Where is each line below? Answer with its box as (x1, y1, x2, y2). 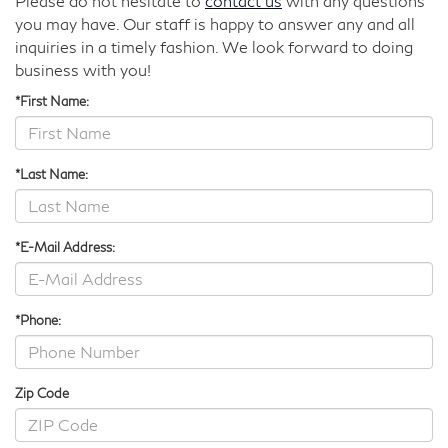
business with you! (15, 60, 151, 79)
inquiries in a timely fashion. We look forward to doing (15, 37, 413, 56)
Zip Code (15, 384, 69, 401)
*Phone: (15, 311, 61, 328)
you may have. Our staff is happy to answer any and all (15, 14, 415, 33)
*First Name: (15, 92, 89, 109)
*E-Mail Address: (15, 238, 115, 255)
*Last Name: (15, 165, 88, 182)
